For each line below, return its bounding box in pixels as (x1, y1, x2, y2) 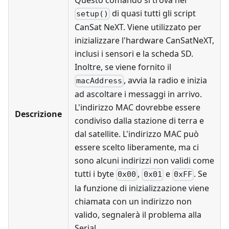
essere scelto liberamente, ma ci (75, 142, 199, 153)
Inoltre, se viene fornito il (75, 61, 171, 73)
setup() (76, 9, 109, 19)
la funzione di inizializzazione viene (75, 182, 209, 194)
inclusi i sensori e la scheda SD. (75, 48, 193, 60)
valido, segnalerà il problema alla (75, 209, 201, 220)
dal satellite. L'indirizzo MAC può (75, 128, 199, 140)
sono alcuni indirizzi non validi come (75, 155, 214, 167)
